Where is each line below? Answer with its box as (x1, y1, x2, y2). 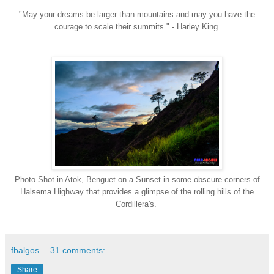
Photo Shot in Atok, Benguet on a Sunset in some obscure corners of (14, 175, 260, 184)
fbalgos (11, 245, 39, 255)
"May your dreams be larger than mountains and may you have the (19, 10, 255, 19)
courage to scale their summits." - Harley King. (54, 22, 220, 31)
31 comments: (50, 245, 106, 255)
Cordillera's (115, 199, 154, 209)
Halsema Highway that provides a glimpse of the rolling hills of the (20, 187, 254, 196)
